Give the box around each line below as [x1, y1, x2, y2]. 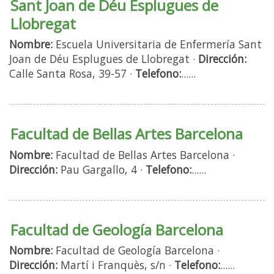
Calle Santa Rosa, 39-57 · [9, 66, 135, 81]
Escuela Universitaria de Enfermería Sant [53, 37, 262, 52]
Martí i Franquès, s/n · [57, 257, 174, 272]
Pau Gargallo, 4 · [57, 161, 146, 177]
